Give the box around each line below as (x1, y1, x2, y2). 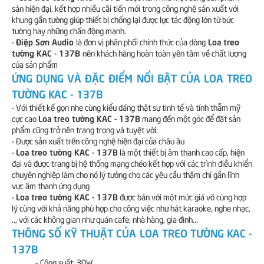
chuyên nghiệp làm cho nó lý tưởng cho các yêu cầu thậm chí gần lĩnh (12, 169, 239, 180)
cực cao (12, 113, 38, 124)
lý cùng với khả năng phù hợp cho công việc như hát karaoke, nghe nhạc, (12, 202, 250, 213)
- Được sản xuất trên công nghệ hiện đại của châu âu (12, 135, 184, 146)
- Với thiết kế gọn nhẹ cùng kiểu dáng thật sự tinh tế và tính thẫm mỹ (12, 101, 240, 113)
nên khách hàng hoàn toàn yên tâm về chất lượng (82, 47, 246, 58)
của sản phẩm (12, 58, 60, 70)
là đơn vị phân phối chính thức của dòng (76, 36, 206, 47)
